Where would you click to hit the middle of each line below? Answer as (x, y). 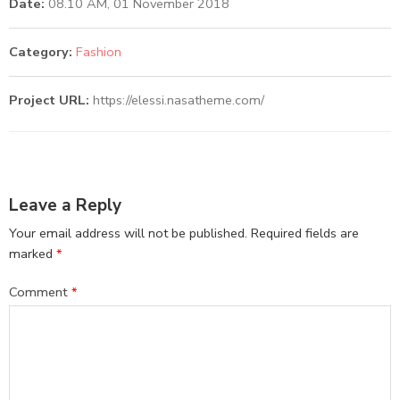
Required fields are (305, 233)
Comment (40, 292)
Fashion (99, 52)
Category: (41, 52)
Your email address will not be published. (128, 233)
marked (33, 254)
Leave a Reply (65, 205)
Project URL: (51, 100)
